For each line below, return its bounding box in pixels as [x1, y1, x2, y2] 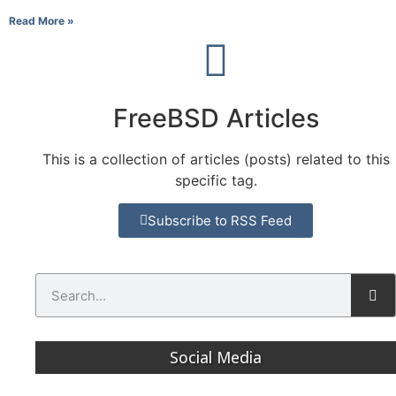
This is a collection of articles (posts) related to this [42, 150, 390, 168]
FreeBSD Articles [112, 103, 319, 133]
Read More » [9, 14, 74, 27]
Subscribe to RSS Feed [148, 212, 292, 230]
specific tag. [174, 171, 257, 189]
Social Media [170, 346, 262, 369]
